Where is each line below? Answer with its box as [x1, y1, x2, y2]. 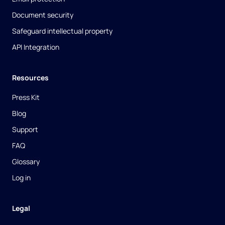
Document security [12, 10, 73, 20]
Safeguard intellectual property [12, 26, 113, 36]
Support [12, 125, 38, 135]
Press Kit [12, 92, 40, 102]
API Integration [12, 42, 59, 52]
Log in [12, 173, 31, 183]
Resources [12, 73, 49, 83]
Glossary [12, 157, 40, 167]
